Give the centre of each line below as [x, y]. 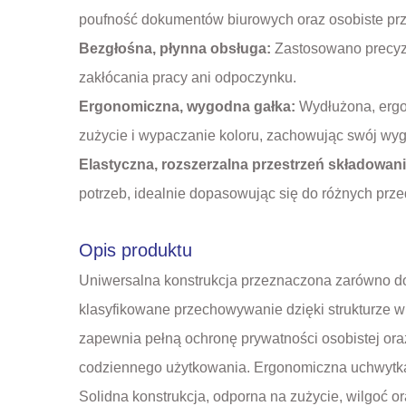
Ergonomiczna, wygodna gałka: [189, 106]
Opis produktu [135, 250]
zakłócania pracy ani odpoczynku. [188, 77]
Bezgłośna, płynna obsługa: [177, 48]
